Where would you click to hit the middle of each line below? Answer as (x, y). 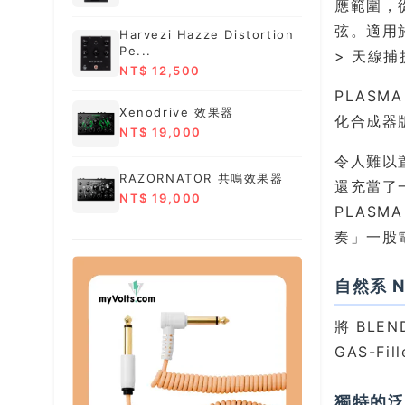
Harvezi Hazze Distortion (207, 34)
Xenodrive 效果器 (177, 113)
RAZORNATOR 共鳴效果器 (202, 179)
